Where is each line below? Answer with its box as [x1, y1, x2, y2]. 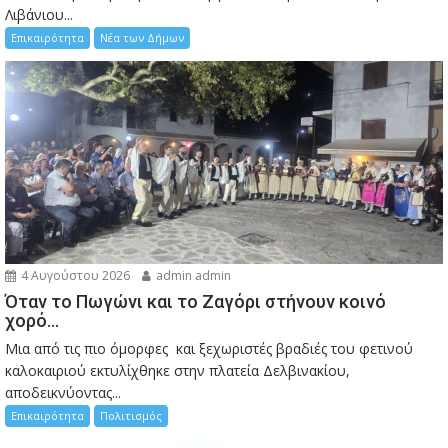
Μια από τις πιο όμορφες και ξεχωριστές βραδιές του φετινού [5, 338, 413, 358]
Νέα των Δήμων [100, 30, 184, 46]
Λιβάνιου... [5, 5, 73, 25]
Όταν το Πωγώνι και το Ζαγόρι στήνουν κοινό [5, 290, 386, 312]
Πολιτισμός [100, 407, 162, 423]
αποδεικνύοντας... [5, 382, 121, 402]
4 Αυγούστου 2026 [18, 266, 130, 284]
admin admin [153, 266, 231, 284]
